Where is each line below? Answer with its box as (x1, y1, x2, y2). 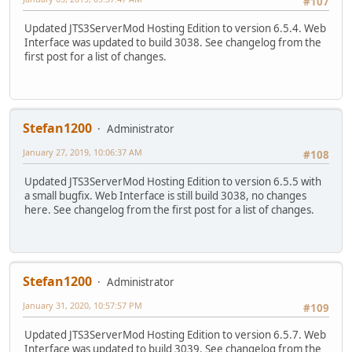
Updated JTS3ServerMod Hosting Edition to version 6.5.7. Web (24, 328, 326, 343)
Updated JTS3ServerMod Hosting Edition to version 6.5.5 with (24, 174, 321, 189)
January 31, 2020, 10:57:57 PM (23, 299, 142, 312)
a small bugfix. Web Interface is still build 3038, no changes (24, 189, 306, 203)
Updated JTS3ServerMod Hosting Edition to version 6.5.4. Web (24, 21, 326, 36)
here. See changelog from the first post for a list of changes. (24, 203, 314, 218)
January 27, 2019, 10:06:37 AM (23, 146, 142, 159)
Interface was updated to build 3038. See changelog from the (24, 35, 321, 50)
